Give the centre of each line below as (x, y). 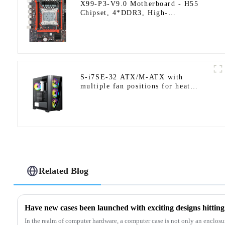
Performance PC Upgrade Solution (142, 22)
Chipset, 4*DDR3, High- (124, 13)
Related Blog (64, 171)
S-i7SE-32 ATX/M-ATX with (132, 77)
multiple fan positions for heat (135, 86)
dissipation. (101, 95)
